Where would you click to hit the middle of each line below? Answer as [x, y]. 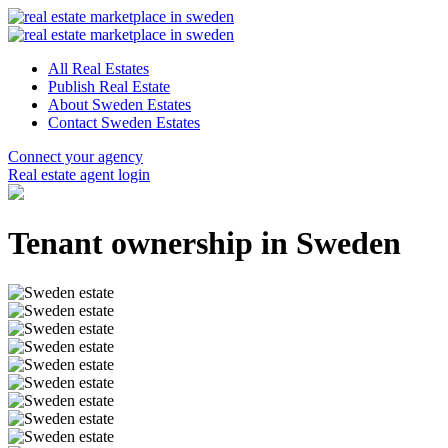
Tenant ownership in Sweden [204, 243]
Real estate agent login [79, 174]
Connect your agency [75, 156]
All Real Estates [98, 68]
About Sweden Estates [119, 104]
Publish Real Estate [109, 86]
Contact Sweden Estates [124, 122]
